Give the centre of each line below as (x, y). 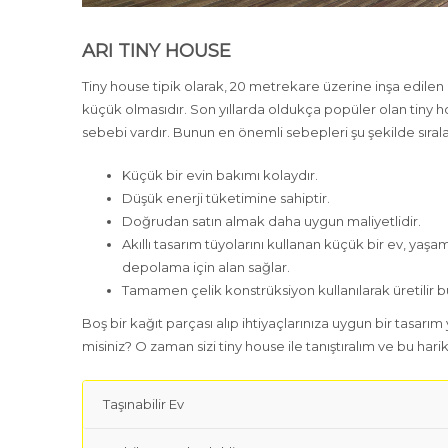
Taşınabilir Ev (144, 404)
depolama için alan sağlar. (206, 267)
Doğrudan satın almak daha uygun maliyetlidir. (272, 221)
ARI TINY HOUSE (157, 51)
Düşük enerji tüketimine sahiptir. (226, 198)
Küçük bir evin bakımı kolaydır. (220, 175)
